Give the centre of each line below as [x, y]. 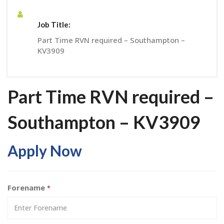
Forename [27, 187]
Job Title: [54, 24]
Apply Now [45, 150]
